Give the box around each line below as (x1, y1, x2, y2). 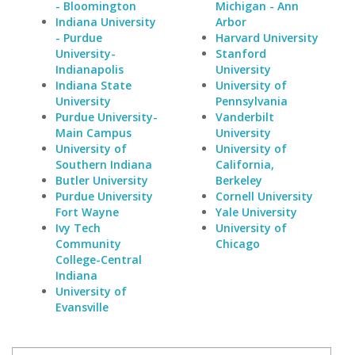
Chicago (215, 236, 260, 251)
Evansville (55, 300, 109, 315)
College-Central (55, 252, 142, 267)
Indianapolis (55, 62, 124, 77)
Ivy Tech (55, 220, 101, 235)
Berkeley (215, 173, 262, 188)
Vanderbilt (215, 109, 274, 124)
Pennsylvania (215, 94, 288, 109)
